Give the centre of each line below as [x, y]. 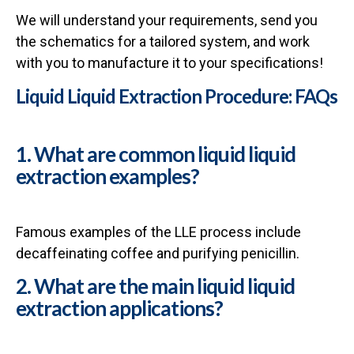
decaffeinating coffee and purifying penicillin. [159, 253]
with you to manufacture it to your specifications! [169, 62]
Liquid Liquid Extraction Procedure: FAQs [177, 96]
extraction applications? [119, 309]
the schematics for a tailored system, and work [163, 41]
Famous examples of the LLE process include [158, 232]
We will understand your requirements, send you [167, 20]
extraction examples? [107, 176]
